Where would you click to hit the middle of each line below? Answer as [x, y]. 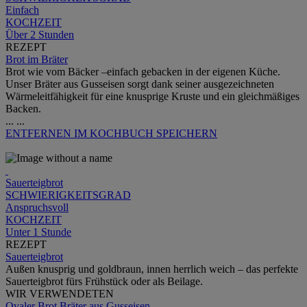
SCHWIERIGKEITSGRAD [68, 195]
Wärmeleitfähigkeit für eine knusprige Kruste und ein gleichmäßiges [152, 97]
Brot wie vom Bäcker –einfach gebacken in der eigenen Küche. [143, 72]
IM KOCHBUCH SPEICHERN [146, 134]
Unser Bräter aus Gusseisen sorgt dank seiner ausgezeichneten [140, 84]
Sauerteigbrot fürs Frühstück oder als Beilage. [104, 282]
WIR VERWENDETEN [60, 294]
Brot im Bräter [37, 60]
